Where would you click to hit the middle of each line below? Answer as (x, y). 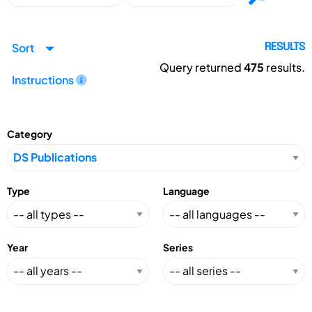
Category (30, 134)
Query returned (201, 68)
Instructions (44, 79)
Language (186, 190)
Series (178, 248)
